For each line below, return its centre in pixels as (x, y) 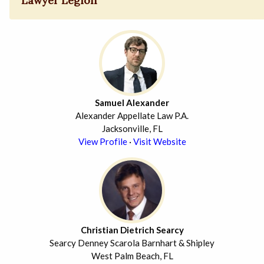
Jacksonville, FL (132, 129)
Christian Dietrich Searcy (132, 230)
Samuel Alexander (132, 103)
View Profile (103, 142)
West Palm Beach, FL (132, 256)
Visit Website (159, 142)
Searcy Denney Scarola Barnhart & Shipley (132, 243)
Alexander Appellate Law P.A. (132, 116)
